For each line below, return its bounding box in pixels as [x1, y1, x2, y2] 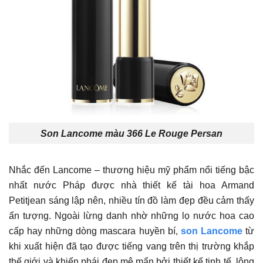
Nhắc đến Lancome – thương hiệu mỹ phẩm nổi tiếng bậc [9, 165, 254, 176]
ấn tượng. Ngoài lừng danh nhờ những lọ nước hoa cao [9, 211, 254, 221]
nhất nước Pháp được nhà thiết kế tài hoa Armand [9, 180, 254, 191]
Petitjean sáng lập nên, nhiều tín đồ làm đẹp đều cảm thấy [9, 195, 254, 206]
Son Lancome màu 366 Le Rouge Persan [41, 128, 222, 139]
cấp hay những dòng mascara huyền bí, [9, 226, 181, 237]
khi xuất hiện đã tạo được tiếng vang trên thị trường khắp [9, 241, 254, 252]
